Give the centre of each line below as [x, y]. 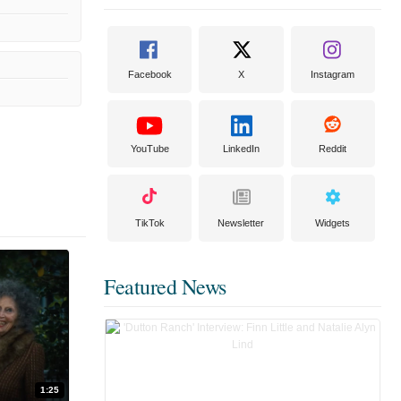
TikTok [149, 223]
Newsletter [241, 223]
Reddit [333, 149]
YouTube [149, 149]
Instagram [333, 75]
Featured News [165, 287]
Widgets [333, 223]
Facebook [149, 75]
